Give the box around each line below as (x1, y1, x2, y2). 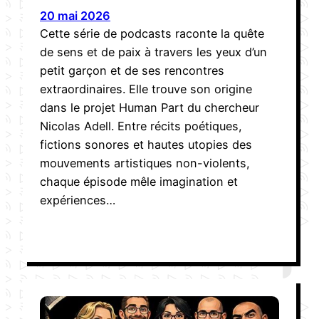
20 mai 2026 (40, 8, 110, 23)
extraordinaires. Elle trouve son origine (40, 81, 252, 96)
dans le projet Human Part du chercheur (40, 100, 259, 115)
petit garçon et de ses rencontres (40, 63, 224, 78)
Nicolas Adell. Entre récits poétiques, (40, 118, 242, 133)
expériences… (40, 192, 115, 207)
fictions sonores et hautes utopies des (40, 137, 252, 152)
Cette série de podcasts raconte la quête (40, 26, 264, 41)
